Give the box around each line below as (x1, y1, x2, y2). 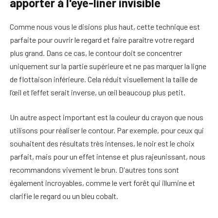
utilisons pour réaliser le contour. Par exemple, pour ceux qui (10, 126, 204, 135)
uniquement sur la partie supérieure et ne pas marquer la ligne (10, 61, 206, 71)
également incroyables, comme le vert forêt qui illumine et (10, 178, 195, 188)
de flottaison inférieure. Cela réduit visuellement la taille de (10, 74, 198, 84)
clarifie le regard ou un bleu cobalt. (10, 191, 118, 201)
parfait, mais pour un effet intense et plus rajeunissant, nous (10, 152, 205, 162)
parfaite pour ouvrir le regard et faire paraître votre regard (10, 35, 194, 44)
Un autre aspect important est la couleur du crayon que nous (10, 112, 203, 122)
